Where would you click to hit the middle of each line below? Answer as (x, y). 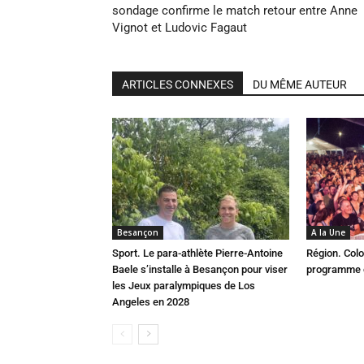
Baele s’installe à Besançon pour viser (200, 269)
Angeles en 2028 (151, 302)
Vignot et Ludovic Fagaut (180, 28)
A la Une (328, 232)
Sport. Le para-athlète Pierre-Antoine (197, 253)
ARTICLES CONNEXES (178, 84)
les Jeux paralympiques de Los (184, 286)
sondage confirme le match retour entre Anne (235, 11)
